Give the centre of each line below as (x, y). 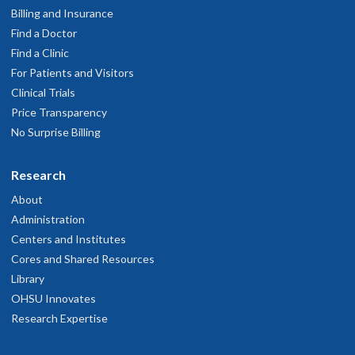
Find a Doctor (44, 33)
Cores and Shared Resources (83, 259)
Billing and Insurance (62, 13)
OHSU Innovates (53, 298)
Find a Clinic (40, 53)
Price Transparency (59, 112)
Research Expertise (59, 318)
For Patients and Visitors (73, 73)
